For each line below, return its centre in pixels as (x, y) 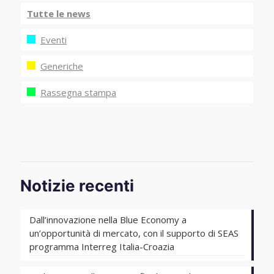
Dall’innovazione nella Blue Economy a (108, 220)
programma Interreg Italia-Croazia (102, 246)
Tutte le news (59, 13)
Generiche (62, 66)
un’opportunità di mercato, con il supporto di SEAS (134, 233)
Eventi (54, 40)
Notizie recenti (77, 186)
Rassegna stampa (78, 92)
